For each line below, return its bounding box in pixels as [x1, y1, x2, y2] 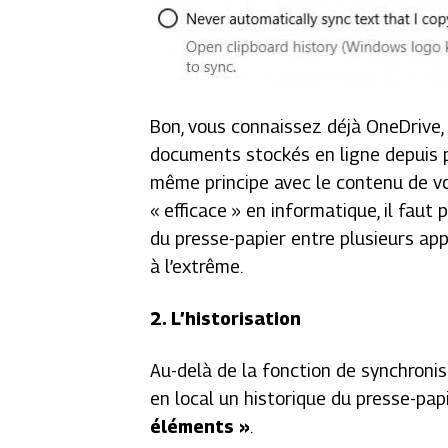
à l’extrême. [150, 256, 244, 277]
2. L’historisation [150, 308, 302, 329]
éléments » [150, 416, 251, 437]
